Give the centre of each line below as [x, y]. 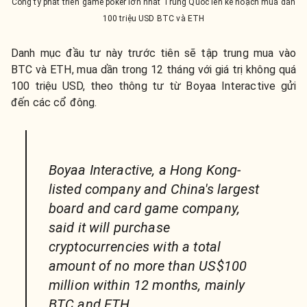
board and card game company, [144, 208]
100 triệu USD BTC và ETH [153, 18]
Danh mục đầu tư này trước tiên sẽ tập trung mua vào [153, 53]
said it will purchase [109, 227]
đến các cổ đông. [54, 102]
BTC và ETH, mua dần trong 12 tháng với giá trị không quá [153, 69]
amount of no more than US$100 [148, 266]
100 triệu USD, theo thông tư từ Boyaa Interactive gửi [153, 86]
